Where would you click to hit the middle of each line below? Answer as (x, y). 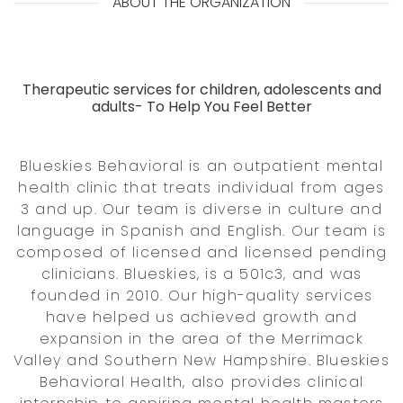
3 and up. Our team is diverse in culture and (201, 209)
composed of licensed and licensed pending (201, 252)
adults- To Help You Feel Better (201, 106)
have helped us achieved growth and (201, 317)
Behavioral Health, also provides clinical (201, 381)
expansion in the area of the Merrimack (201, 338)
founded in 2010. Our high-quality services (201, 295)
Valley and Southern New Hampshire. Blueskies (201, 360)
